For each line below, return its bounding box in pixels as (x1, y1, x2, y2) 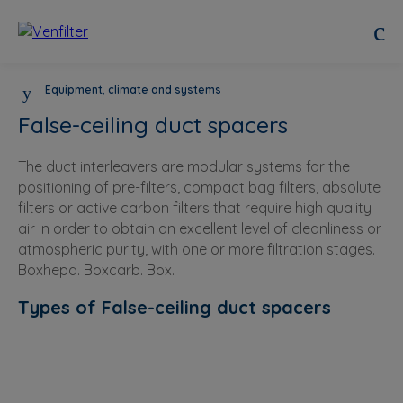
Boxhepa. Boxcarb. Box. (18, 261, 175, 279)
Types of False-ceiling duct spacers (18, 295, 331, 318)
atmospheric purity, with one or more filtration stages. (18, 240, 375, 258)
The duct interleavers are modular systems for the (18, 157, 350, 175)
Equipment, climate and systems (42, 83, 221, 96)
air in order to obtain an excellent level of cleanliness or (18, 219, 381, 237)
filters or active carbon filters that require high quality (18, 199, 372, 217)
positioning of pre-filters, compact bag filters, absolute (18, 178, 381, 196)
